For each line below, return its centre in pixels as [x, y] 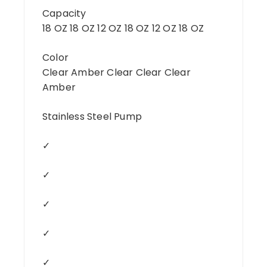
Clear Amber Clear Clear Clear [117, 72]
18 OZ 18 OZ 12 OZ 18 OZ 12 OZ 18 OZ [123, 28]
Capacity [64, 13]
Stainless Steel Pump [92, 116]
